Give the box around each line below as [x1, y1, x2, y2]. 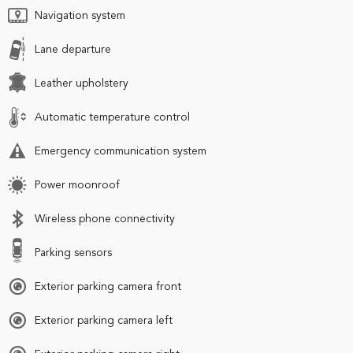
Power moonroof [35, 179, 120, 191]
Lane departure [35, 43, 111, 55]
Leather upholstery [35, 77, 128, 89]
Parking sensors [35, 247, 112, 258]
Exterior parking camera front [35, 281, 181, 292]
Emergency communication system [35, 145, 206, 157]
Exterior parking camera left [35, 314, 173, 326]
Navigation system [35, 9, 125, 21]
